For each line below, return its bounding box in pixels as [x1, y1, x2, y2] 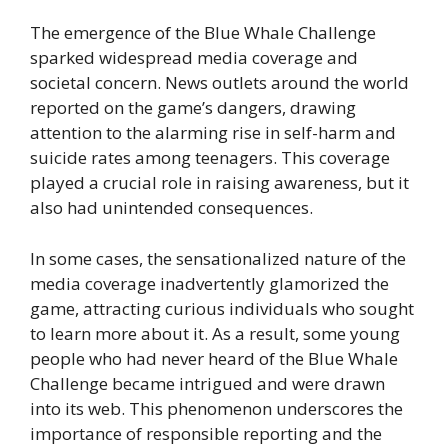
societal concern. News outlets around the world [30, 71, 409, 95]
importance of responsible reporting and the [30, 421, 382, 445]
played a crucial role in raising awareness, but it [30, 171, 409, 195]
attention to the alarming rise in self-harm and [30, 121, 396, 145]
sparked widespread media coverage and [30, 46, 358, 70]
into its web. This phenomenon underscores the [30, 396, 403, 420]
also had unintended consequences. [30, 196, 313, 220]
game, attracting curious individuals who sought [30, 296, 414, 320]
